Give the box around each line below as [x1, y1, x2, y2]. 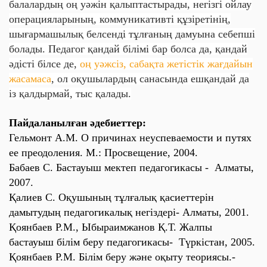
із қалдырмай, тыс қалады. [9, 88, 131, 100]
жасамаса [9, 73, 51, 85]
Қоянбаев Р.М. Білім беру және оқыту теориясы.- [9, 251, 235, 263]
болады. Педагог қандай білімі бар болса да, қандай [9, 43, 247, 55]
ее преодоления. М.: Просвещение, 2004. [9, 147, 198, 159]
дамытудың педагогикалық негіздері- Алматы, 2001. [9, 206, 249, 218]
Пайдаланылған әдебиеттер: [9, 117, 146, 129]
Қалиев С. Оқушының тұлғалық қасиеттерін [9, 191, 214, 203]
